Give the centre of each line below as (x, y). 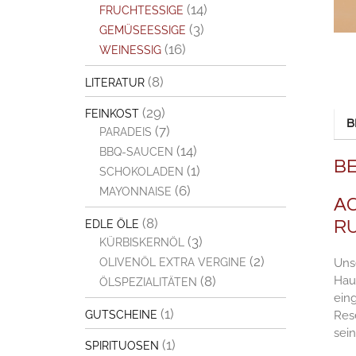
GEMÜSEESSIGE (142, 30)
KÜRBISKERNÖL (141, 242)
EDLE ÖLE (112, 224)
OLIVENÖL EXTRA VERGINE (172, 262)
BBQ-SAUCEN (136, 152)
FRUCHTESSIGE (141, 10)
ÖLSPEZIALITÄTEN (148, 282)
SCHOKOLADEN (141, 172)
